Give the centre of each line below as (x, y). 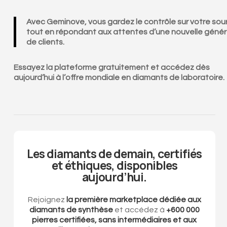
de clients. (45, 42)
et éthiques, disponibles (114, 165)
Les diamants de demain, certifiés (115, 153)
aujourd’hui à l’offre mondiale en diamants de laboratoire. (119, 77)
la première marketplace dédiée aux (134, 199)
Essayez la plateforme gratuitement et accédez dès (111, 67)
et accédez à (139, 210)
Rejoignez (46, 199)
